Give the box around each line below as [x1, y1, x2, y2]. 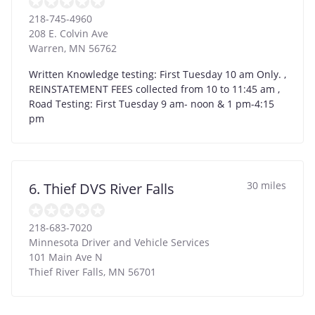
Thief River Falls [29, 264, 103, 278]
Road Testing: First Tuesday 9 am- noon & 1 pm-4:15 [29, 96, 274, 110]
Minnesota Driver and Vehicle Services [29, 235, 210, 249]
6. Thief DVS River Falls [29, 179, 174, 198]
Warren [29, 41, 64, 55]
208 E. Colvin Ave [29, 26, 108, 40]
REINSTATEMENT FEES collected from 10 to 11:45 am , [29, 82, 280, 96]
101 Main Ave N [29, 250, 103, 264]
